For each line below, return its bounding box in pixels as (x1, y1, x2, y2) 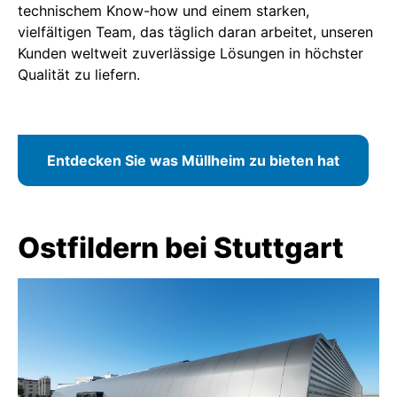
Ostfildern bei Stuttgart (18, 230, 344, 265)
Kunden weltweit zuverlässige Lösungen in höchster (18, 43, 363, 62)
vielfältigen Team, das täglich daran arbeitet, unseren (18, 22, 373, 41)
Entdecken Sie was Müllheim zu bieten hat (47, 151, 339, 169)
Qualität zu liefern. (18, 65, 140, 83)
